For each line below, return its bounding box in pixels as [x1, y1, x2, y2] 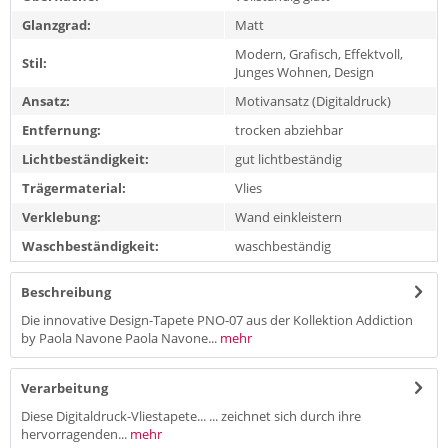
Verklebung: [22, 207, 101, 226]
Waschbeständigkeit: [22, 236, 159, 255]
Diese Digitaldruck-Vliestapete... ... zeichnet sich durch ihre [21, 406, 361, 425]
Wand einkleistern [235, 207, 342, 226]
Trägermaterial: [22, 178, 126, 197]
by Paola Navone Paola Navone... [21, 328, 217, 347]
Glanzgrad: [22, 15, 91, 34]
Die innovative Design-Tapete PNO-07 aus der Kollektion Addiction [21, 310, 413, 329]
